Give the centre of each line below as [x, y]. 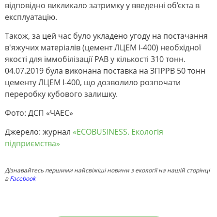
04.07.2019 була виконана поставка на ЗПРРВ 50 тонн [105, 71]
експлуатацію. [31, 17]
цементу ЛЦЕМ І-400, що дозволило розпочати [93, 83]
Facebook [23, 179]
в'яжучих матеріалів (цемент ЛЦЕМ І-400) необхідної [103, 48]
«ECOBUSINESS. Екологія [118, 132]
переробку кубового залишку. [61, 94]
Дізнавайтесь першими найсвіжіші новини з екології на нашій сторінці [107, 170]
